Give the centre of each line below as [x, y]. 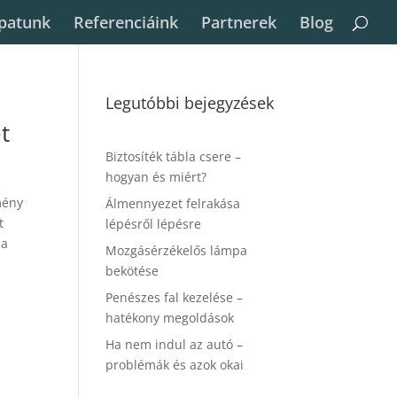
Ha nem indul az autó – [175, 344]
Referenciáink [126, 22]
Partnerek [239, 22]
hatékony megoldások [170, 318]
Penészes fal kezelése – [175, 297]
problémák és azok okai [175, 365]
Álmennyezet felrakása [173, 203]
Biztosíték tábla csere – [174, 156]
